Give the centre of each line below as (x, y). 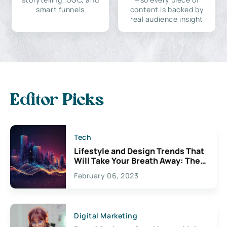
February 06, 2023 (106, 175)
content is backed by (167, 9)
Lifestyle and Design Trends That (139, 151)
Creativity (94, 180)
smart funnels (60, 9)
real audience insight (167, 19)
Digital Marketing (106, 215)
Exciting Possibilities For (123, 170)
